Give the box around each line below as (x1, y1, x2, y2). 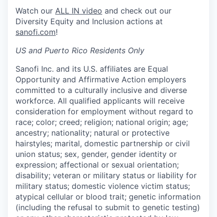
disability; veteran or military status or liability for (15, 170, 197, 180)
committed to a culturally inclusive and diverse (15, 85, 187, 95)
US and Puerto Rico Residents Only (15, 45, 144, 55)
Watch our (15, 5, 55, 15)
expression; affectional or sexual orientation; (15, 159, 179, 170)
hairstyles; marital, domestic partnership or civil (15, 138, 190, 148)
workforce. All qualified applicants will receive (15, 95, 185, 106)
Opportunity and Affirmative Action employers (15, 74, 186, 84)
